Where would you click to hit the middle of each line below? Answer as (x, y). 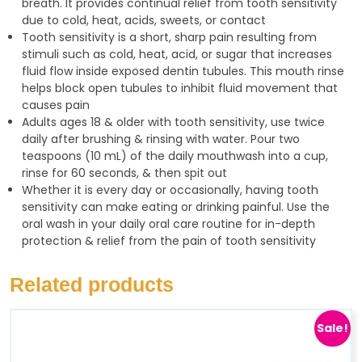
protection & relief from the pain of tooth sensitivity (169, 240)
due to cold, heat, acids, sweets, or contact (144, 20)
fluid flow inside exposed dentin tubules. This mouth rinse (183, 71)
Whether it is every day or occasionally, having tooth (170, 189)
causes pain (56, 105)
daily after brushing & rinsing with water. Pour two (161, 139)
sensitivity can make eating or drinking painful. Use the (176, 206)
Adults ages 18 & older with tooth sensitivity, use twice (173, 122)
